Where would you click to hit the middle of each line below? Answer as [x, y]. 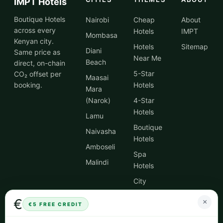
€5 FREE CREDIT [56, 204]
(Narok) [98, 100]
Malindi [97, 162]
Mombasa [101, 35]
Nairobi [97, 20]
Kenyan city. [34, 41]
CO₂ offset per [38, 74]
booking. [28, 85]
